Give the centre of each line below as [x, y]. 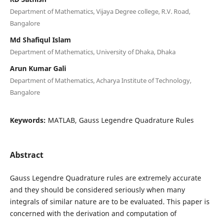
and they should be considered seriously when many [97, 189]
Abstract [26, 155]
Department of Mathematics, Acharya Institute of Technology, [100, 80]
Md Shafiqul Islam [40, 39]
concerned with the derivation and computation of [93, 213]
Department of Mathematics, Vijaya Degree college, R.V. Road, [100, 11]
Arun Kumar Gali [38, 68]
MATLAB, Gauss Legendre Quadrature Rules [121, 120]
